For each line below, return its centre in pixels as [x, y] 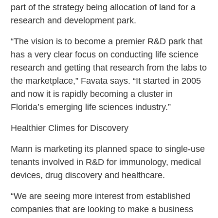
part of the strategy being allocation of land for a [103, 7]
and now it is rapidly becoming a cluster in [92, 94]
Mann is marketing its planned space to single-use [108, 149]
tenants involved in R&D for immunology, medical [106, 162]
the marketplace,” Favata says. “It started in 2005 [106, 81]
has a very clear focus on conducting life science [105, 54]
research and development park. [74, 20]
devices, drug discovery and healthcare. [88, 175]
